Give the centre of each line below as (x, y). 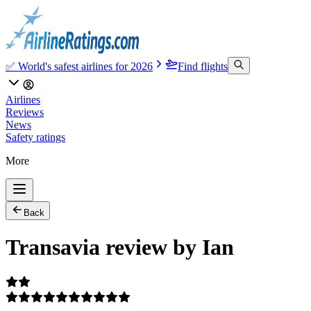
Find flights (203, 66)
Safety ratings (35, 137)
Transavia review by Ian (120, 247)
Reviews (25, 112)
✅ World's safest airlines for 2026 (79, 66)
